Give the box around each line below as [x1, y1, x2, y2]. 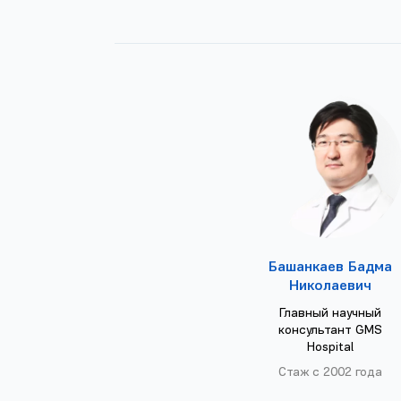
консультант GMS [278, 324, 383, 338]
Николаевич [289, 279, 372, 294]
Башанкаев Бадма [269, 260, 393, 276]
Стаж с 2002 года [278, 366, 383, 380]
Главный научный [279, 307, 382, 321]
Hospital [307, 341, 354, 355]
